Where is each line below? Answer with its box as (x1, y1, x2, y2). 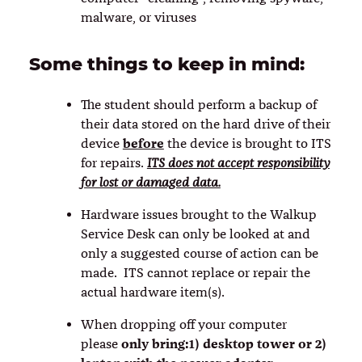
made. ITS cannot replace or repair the (80, 264, 310, 281)
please (80, 335, 121, 352)
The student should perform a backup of (80, 96, 317, 113)
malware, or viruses (80, 9, 196, 26)
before (122, 134, 164, 152)
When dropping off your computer (80, 316, 287, 333)
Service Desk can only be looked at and (80, 225, 310, 242)
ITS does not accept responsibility (146, 156, 330, 170)
